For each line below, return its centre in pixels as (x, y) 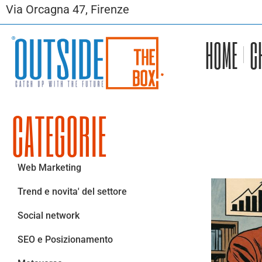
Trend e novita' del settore (72, 192)
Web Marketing (49, 168)
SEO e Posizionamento (65, 240)
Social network (49, 216)
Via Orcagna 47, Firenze (68, 9)
